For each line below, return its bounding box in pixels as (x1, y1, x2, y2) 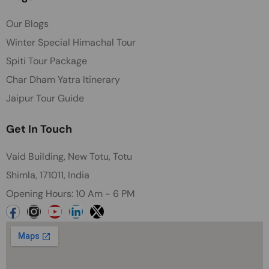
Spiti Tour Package (6, 54, 87, 67)
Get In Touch (6, 121, 72, 136)
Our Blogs (6, 17, 49, 30)
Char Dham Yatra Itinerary (6, 73, 120, 86)
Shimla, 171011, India (6, 168, 89, 181)
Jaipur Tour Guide (6, 91, 84, 104)
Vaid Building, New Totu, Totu (6, 150, 132, 163)
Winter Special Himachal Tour (6, 35, 136, 49)
